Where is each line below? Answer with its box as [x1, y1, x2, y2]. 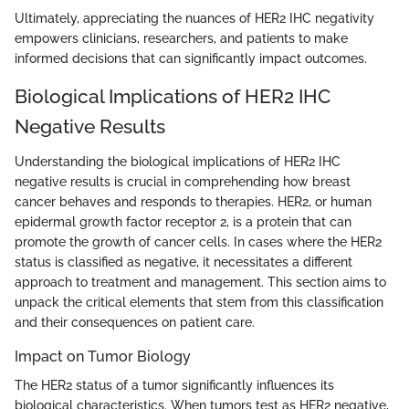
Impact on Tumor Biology [15, 347, 191, 365]
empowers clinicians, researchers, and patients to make [15, 31, 348, 47]
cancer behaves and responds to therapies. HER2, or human [15, 194, 372, 209]
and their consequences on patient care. [15, 314, 255, 330]
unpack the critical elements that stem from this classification [15, 294, 383, 309]
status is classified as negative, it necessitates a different [15, 254, 352, 269]
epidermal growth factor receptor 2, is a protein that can [15, 214, 351, 229]
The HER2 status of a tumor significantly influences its [15, 377, 334, 393]
